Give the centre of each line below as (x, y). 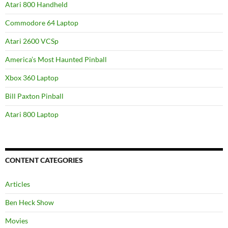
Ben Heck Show (30, 202)
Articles (18, 184)
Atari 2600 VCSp (32, 41)
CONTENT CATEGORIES (44, 160)
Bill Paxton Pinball (34, 96)
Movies (17, 221)
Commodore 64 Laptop (42, 23)
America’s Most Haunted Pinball (56, 59)
